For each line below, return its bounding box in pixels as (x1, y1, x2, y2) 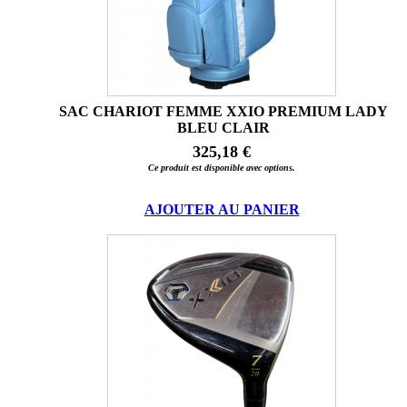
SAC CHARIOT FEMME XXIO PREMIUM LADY (59, 104, 388, 120)
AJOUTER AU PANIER (144, 202, 300, 218)
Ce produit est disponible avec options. (148, 163, 295, 174)
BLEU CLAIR (177, 120, 270, 136)
